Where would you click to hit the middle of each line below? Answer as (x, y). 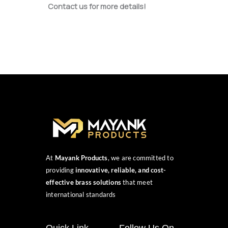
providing (61, 170)
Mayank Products (81, 158)
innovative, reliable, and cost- (121, 170)
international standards (81, 195)
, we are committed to (140, 158)
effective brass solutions (83, 182)
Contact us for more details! (97, 6)
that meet (137, 182)
